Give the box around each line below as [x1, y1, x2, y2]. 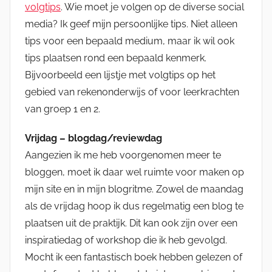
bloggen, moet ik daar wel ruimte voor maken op [25, 166, 244, 178]
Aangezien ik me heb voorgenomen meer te [25, 149, 221, 161]
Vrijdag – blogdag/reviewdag [25, 132, 162, 144]
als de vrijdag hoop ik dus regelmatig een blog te [25, 200, 243, 212]
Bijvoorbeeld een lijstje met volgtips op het [25, 69, 216, 81]
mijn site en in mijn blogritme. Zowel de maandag [25, 183, 243, 195]
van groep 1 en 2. [25, 103, 100, 115]
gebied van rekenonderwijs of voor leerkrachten [25, 86, 239, 98]
